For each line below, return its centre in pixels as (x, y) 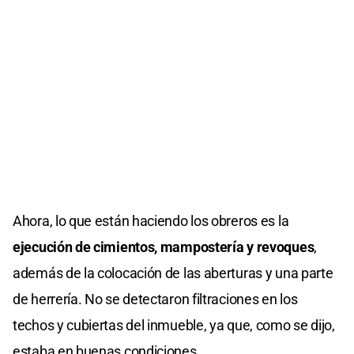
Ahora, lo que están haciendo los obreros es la (151, 220)
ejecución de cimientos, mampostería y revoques (164, 247)
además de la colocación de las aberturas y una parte (173, 273)
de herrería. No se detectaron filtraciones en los (155, 299)
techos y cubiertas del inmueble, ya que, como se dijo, (174, 325)
